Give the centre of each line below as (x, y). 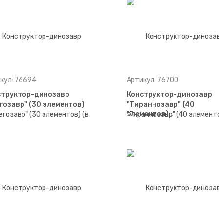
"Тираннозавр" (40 (160, 105)
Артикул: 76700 (152, 80)
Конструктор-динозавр (169, 95)
